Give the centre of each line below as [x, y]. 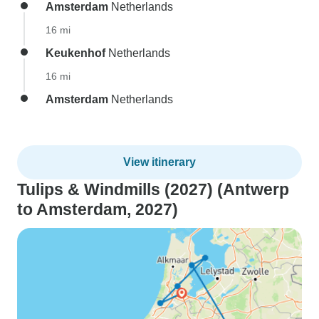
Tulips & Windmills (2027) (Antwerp [153, 189]
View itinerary [159, 162]
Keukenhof [75, 53]
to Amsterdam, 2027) [98, 209]
